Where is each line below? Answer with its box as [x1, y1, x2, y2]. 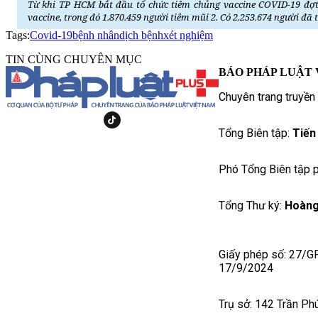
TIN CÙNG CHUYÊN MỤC [6, 53, 142, 65]
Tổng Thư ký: [219, 198, 285, 212]
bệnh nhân [72, 28, 119, 41]
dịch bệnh [119, 28, 163, 41]
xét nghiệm [163, 28, 213, 41]
